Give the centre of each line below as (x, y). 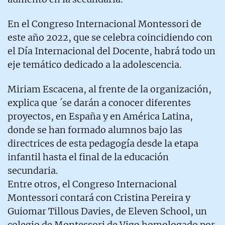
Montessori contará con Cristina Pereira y (99, 197)
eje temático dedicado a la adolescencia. (94, 64)
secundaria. (33, 170)
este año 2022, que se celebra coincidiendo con (110, 37)
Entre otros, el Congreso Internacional (92, 184)
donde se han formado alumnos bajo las (95, 130)
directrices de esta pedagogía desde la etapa (103, 143)
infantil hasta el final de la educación (88, 157)
